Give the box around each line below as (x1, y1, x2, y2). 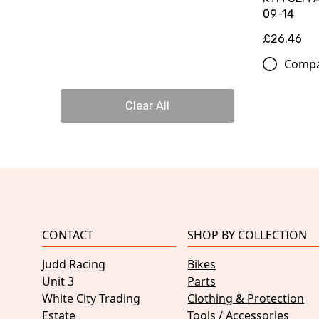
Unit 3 (42, 273, 74, 290)
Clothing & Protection (187, 291, 305, 307)
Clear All (125, 99, 169, 113)
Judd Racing (42, 256, 105, 273)
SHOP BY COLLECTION (187, 227, 308, 244)
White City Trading (42, 291, 140, 307)
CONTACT (42, 227, 93, 244)
